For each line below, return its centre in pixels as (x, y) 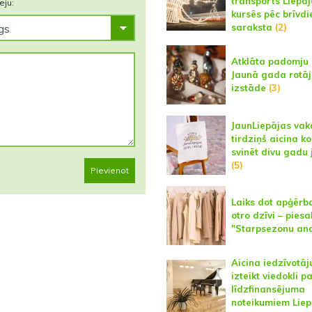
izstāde (248, 88)
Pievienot (109, 170)
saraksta (251, 27)
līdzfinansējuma (268, 289)
